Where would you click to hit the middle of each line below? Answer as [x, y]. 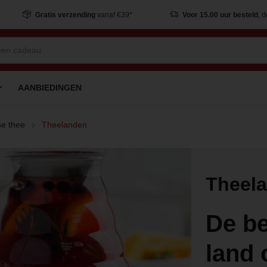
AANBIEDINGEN [50, 88]
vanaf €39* [114, 15]
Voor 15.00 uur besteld [220, 15]
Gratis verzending [65, 15]
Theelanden [64, 125]
